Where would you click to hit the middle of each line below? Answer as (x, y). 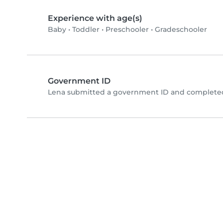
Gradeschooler (181, 30)
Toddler (86, 30)
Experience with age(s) (95, 18)
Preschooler (127, 30)
